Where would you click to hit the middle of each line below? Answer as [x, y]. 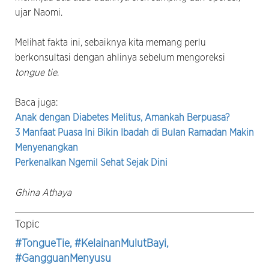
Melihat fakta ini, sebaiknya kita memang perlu [110, 42]
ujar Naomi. [39, 12]
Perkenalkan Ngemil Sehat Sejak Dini [91, 162]
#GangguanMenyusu [63, 258]
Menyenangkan [47, 147]
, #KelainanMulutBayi [118, 243]
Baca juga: [38, 102]
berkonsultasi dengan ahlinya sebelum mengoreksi [120, 57]
